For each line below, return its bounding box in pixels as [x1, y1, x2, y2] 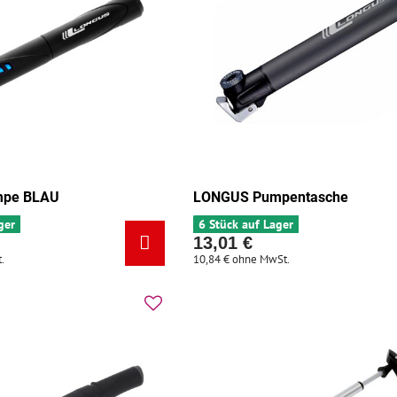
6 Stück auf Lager [198, 216, 294, 233]
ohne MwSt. [232, 252, 291, 268]
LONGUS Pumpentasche [193, 189, 349, 206]
